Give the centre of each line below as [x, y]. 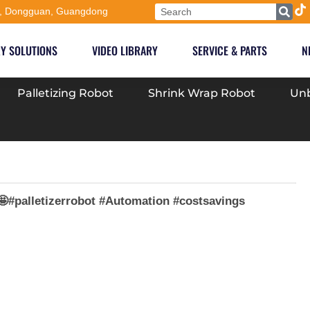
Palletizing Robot [65, 93]
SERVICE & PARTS [229, 51]
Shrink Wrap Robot [202, 93]
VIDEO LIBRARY [125, 51]
